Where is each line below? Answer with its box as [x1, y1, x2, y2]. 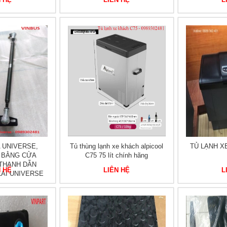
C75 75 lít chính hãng [85, 152, 148, 159]
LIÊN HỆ [103, 166, 130, 174]
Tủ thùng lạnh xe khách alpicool [70, 142, 164, 150]
